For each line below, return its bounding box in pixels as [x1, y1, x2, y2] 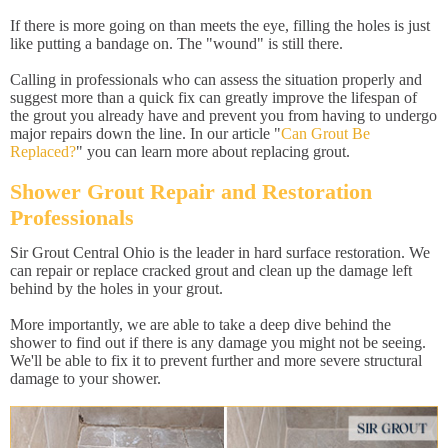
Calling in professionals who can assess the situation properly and [10, 71, 422, 88]
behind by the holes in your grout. [10, 280, 223, 297]
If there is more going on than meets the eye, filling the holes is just [10, 17, 430, 34]
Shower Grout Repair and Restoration [10, 179, 372, 204]
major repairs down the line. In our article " [10, 125, 281, 142]
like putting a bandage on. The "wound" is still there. [10, 35, 343, 52]
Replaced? [10, 143, 76, 160]
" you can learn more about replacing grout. [76, 143, 350, 160]
